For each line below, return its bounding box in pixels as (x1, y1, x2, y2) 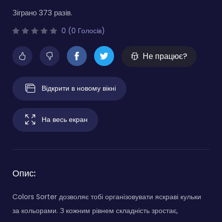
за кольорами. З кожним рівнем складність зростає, (12, 205, 178, 216)
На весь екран (42, 114, 88, 124)
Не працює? (143, 50, 187, 62)
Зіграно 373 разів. (12, 7, 72, 18)
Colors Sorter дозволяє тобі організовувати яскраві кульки (12, 191, 201, 202)
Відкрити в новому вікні (42, 83, 116, 93)
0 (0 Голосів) (59, 25, 105, 36)
